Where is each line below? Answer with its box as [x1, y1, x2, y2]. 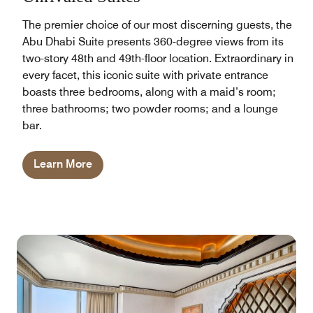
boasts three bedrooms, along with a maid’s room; [22, 85, 276, 99]
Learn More [34, 157, 92, 171]
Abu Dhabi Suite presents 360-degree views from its [22, 35, 284, 49]
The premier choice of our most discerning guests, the [22, 18, 292, 32]
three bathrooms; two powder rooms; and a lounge [22, 102, 278, 116]
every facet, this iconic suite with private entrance [22, 68, 268, 82]
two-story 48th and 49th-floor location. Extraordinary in [22, 52, 293, 66]
